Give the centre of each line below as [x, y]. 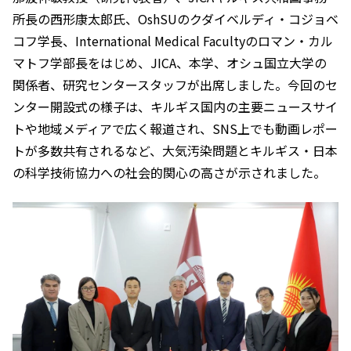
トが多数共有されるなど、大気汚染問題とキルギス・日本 [175, 150]
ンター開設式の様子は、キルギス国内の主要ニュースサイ [175, 106]
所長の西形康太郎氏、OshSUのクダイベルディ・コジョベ [175, 18]
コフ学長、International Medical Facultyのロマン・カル [173, 40]
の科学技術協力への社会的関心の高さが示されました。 [169, 172]
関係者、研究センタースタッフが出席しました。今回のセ [175, 84]
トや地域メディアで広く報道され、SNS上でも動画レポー [175, 128]
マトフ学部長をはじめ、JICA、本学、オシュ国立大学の [170, 62]
